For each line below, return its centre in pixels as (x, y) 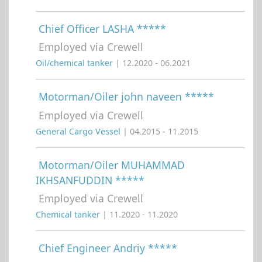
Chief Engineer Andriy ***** (108, 248)
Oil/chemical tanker (75, 63)
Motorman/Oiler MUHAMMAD (112, 165)
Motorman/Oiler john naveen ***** (126, 97)
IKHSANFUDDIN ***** (90, 180)
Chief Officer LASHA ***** (102, 28)
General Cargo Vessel (79, 131)
